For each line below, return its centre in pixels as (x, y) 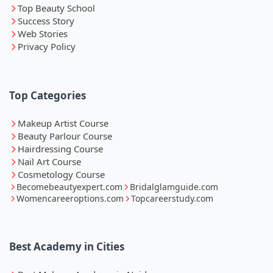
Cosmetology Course (61, 175)
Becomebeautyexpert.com (69, 187)
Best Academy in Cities (67, 247)
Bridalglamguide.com (174, 187)
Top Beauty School (56, 8)
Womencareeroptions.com (70, 199)
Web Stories (43, 34)
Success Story (46, 21)
